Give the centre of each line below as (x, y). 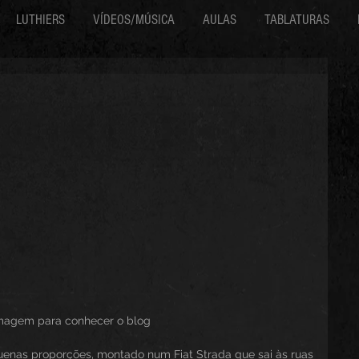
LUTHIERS (40, 20)
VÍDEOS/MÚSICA (134, 20)
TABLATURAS (297, 20)
